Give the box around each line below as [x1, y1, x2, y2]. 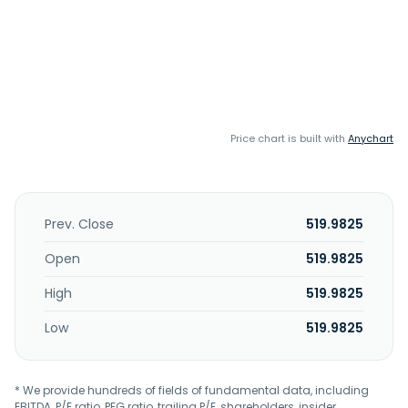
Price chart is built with [230, 131, 348, 146]
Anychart [348, 131, 393, 146]
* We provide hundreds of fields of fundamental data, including [15, 382, 369, 398]
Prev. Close [45, 215, 114, 233]
